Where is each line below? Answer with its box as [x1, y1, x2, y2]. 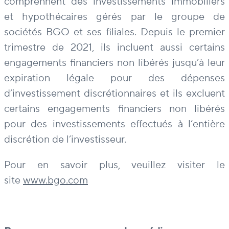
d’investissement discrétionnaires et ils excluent [4, 87, 225, 101]
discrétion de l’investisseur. [4, 133, 126, 147]
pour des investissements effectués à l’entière [4, 118, 225, 131]
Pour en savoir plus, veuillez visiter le [4, 158, 225, 172]
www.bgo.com [23, 174, 88, 188]
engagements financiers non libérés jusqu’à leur [4, 56, 225, 70]
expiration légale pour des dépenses [4, 72, 225, 85]
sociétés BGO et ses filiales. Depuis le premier [4, 26, 225, 39]
